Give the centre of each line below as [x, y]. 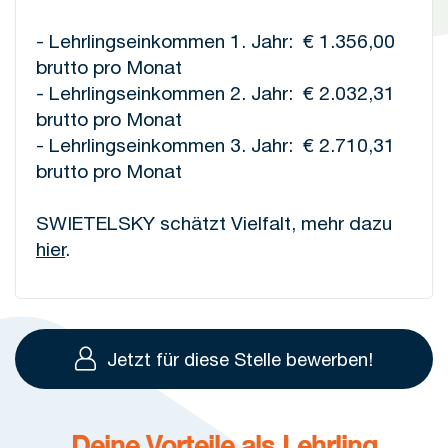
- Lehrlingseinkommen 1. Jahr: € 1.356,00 [215, 41]
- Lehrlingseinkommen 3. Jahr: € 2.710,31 [215, 145]
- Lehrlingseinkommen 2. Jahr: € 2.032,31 [215, 93]
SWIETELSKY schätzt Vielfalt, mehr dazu [214, 223]
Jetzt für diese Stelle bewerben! [240, 359]
